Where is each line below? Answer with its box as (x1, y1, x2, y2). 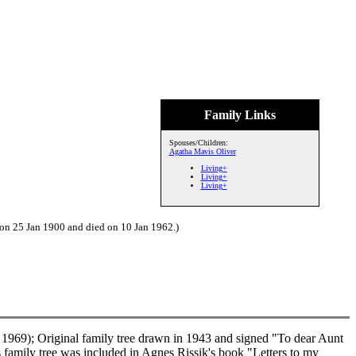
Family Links (203, 108, 276, 122)
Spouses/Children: (168, 138, 228, 147)
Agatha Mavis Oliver (168, 147, 236, 156)
